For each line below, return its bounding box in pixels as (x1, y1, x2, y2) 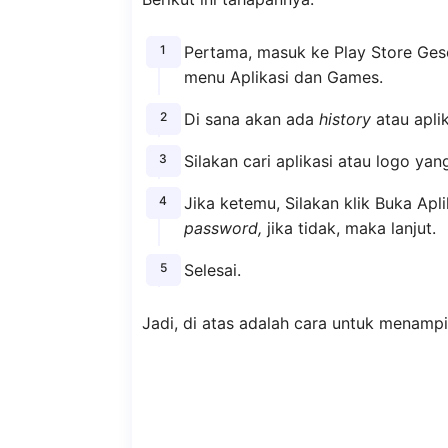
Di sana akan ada (183, 109, 319, 130)
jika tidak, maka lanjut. (261, 217, 436, 238)
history (318, 109, 371, 130)
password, (183, 217, 262, 238)
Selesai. (183, 259, 241, 280)
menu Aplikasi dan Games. (183, 67, 383, 88)
